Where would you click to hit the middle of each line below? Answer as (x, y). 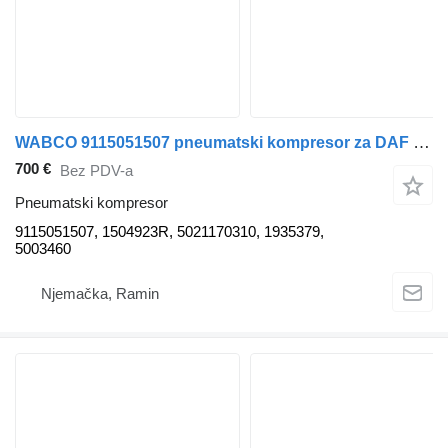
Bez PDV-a (96, 170)
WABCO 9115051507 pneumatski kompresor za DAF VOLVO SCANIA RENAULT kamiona (421, 143)
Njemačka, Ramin (100, 293)
